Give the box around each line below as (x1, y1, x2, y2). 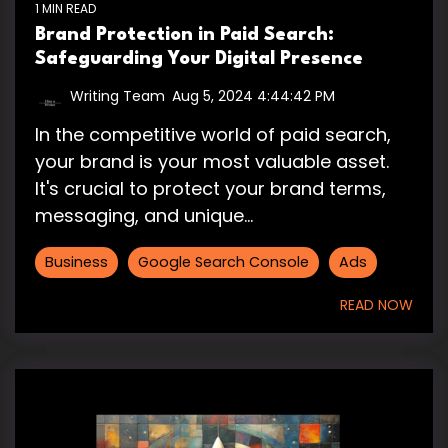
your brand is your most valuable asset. (35, 149, 389, 175)
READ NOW (340, 295, 413, 316)
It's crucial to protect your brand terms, (35, 176, 386, 202)
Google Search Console (138, 252, 309, 273)
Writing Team (70, 86, 165, 107)
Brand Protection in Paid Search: (35, 26, 334, 45)
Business (45, 252, 108, 273)
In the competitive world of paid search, (35, 122, 391, 148)
